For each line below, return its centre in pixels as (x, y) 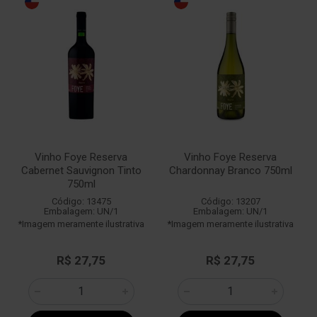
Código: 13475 (81, 201)
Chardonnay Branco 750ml (230, 171)
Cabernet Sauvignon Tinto (81, 171)
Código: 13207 (230, 201)
